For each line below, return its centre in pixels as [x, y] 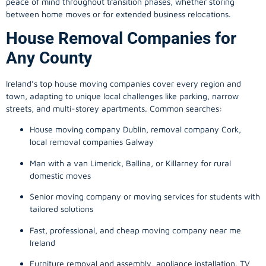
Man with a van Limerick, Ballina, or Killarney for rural [130, 163]
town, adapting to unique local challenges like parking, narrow [122, 96]
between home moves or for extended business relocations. [118, 14]
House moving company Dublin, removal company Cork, [135, 129]
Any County [49, 58]
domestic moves [60, 175]
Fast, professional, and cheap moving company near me [135, 230]
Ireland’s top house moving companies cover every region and [123, 83]
